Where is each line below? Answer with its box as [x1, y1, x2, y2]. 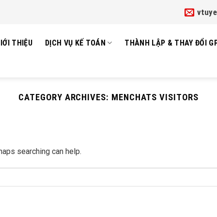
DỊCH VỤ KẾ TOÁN [45, 38, 106, 47]
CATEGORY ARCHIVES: [18, 92, 111, 103]
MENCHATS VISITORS [111, 92, 199, 103]
